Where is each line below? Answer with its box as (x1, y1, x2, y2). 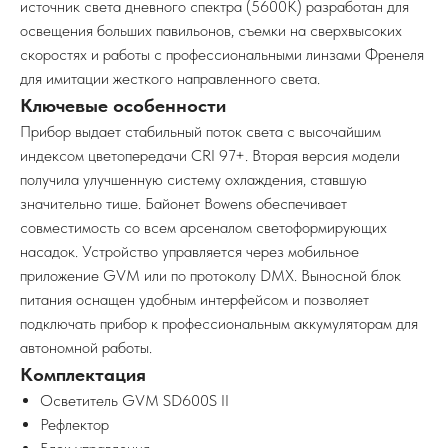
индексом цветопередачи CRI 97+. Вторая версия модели (20, 145, 400, 165)
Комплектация (20, 362, 146, 386)
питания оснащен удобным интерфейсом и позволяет (20, 289, 369, 309)
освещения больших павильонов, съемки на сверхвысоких (20, 20, 402, 40)
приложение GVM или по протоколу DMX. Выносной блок (20, 265, 401, 285)
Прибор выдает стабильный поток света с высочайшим (20, 121, 381, 141)
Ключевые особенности (20, 93, 226, 117)
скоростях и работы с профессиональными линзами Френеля (20, 44, 424, 64)
